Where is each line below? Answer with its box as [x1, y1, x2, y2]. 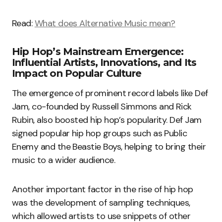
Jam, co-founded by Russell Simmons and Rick [12, 101, 192, 113]
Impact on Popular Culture [12, 67, 141, 80]
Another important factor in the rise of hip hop [12, 183, 193, 196]
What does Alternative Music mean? [34, 17, 175, 30]
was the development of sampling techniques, [12, 197, 190, 209]
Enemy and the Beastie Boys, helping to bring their [12, 141, 206, 153]
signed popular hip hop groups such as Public [12, 127, 187, 140]
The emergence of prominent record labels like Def [12, 87, 208, 100]
